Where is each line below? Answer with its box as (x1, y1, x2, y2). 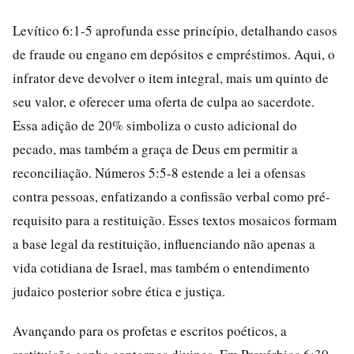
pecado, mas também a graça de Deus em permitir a (13, 140, 298, 158)
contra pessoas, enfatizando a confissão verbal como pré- (13, 187, 330, 205)
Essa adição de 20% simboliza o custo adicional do (13, 116, 297, 134)
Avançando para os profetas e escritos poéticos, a (13, 322, 287, 340)
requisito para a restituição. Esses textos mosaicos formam (13, 211, 337, 229)
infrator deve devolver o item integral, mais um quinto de (13, 69, 329, 87)
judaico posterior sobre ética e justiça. (13, 282, 225, 300)
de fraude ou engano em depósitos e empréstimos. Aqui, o (13, 45, 335, 63)
